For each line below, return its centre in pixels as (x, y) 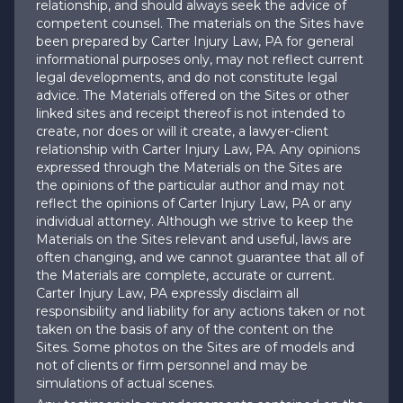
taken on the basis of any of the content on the (185, 329)
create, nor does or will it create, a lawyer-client (182, 131)
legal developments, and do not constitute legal (187, 77)
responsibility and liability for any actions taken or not (201, 311)
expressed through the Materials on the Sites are (189, 167)
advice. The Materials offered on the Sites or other (193, 95)
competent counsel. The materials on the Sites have (200, 23)
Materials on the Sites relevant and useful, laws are (194, 239)
